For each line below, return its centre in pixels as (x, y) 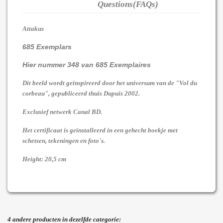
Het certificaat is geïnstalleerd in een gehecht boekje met (100, 130)
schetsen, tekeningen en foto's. (64, 141)
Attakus (33, 29)
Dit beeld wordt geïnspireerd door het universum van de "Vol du (110, 83)
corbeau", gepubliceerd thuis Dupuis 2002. (81, 94)
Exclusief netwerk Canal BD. (62, 112)
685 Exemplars (47, 47)
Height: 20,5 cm (44, 159)
